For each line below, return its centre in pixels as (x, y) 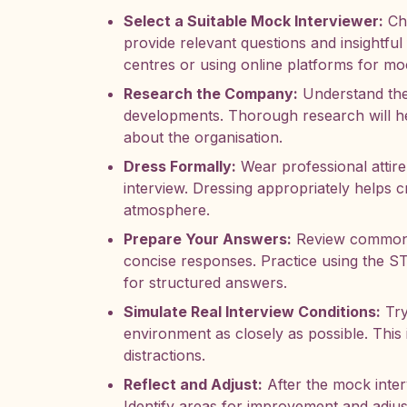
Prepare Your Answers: (208, 239)
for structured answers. (205, 283)
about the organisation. (203, 137)
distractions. (164, 355)
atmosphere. (167, 210)
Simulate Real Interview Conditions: (252, 312)
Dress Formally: (180, 166)
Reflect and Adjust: (193, 384)
